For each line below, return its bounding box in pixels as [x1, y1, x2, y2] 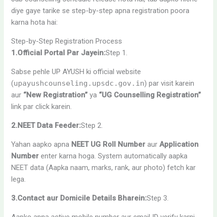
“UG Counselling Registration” [99, 90, 201, 99]
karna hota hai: [11, 17, 58, 27]
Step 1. [106, 48, 128, 57]
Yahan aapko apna [11, 139, 72, 149]
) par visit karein [144, 78, 195, 88]
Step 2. [81, 121, 103, 130]
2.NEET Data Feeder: [11, 121, 81, 130]
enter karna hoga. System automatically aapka [39, 151, 188, 160]
